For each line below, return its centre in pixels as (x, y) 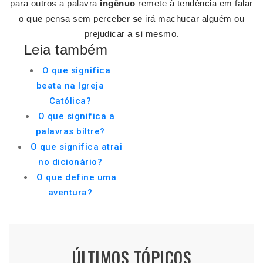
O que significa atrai (76, 147)
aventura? (70, 193)
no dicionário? (70, 162)
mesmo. (161, 34)
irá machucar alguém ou (193, 18)
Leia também (66, 50)
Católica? (70, 101)
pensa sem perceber (87, 18)
